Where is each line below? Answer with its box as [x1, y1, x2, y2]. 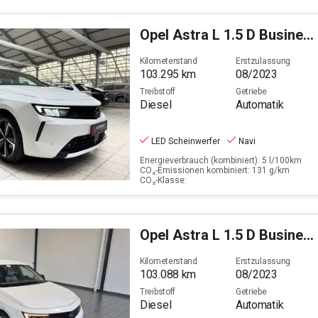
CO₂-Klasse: [140, 175, 187, 185]
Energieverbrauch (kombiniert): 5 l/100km [140, 155, 302, 165]
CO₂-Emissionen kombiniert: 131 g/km [140, 165, 290, 175]
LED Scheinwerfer [151, 136, 220, 146]
